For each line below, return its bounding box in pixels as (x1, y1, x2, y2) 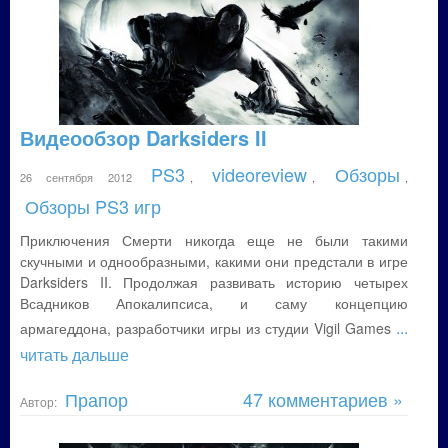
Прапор (65, 386, 128, 412)
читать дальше (20, 343, 129, 366)
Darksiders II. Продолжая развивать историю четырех (20, 272, 408, 292)
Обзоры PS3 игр (25, 193, 161, 219)
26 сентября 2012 (20, 169, 146, 185)
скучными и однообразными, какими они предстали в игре (20, 251, 408, 271)
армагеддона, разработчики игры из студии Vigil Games (20, 318, 396, 338)
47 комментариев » (242, 386, 403, 412)
